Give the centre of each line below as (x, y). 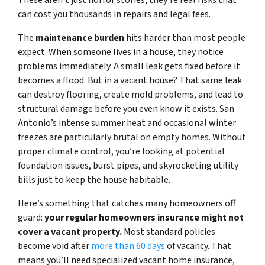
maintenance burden (80, 38)
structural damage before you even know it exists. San (126, 109)
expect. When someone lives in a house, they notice (121, 52)
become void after (54, 246)
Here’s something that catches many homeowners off (127, 204)
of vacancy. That (198, 246)
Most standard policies (169, 232)
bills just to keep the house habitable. (94, 180)
